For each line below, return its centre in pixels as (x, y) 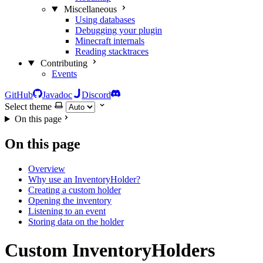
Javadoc (57, 95)
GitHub (19, 95)
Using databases (105, 20)
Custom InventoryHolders (110, 250)
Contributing (64, 63)
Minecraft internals (110, 41)
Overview (47, 168)
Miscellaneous (90, 9)
